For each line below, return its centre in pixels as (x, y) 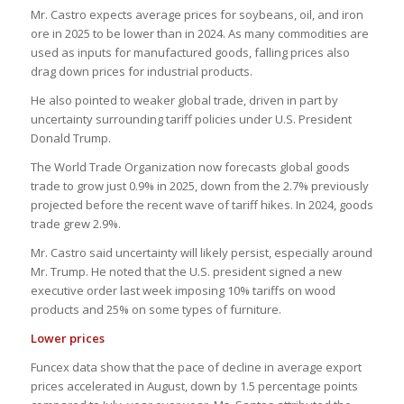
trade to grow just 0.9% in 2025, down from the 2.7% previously (199, 185)
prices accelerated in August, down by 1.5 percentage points (194, 386)
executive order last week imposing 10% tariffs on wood (183, 290)
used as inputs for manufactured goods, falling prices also (190, 52)
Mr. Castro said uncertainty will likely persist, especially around (201, 252)
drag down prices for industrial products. (141, 71)
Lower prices (67, 338)
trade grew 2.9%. (75, 223)
